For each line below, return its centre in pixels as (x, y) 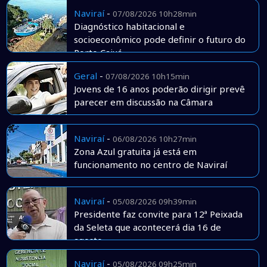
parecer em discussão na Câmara (143, 102)
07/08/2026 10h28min (154, 14)
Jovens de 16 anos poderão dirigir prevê (159, 89)
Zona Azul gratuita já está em (135, 152)
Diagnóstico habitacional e (129, 27)
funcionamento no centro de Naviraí (150, 165)
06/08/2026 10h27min (154, 139)
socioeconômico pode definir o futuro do (159, 40)
